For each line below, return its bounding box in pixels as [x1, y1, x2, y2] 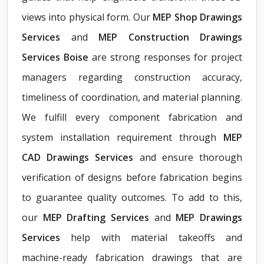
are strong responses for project [88, 50, 242, 64]
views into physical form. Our [22, 10, 153, 24]
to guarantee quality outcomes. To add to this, [22, 190, 242, 204]
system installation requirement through [22, 130, 223, 144]
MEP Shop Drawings [153, 10, 243, 24]
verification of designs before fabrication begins [22, 170, 242, 184]
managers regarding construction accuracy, [22, 70, 242, 84]
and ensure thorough [139, 150, 243, 164]
